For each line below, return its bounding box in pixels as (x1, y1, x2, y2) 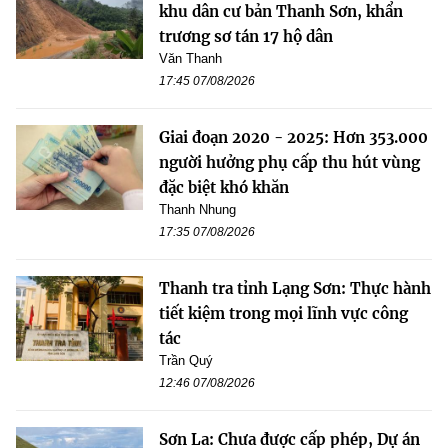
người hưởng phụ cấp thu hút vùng (159, 153, 420, 173)
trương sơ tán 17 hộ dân (159, 27, 333, 47)
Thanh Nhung (159, 202, 236, 218)
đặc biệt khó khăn (159, 178, 289, 198)
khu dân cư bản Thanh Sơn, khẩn (159, 2, 403, 22)
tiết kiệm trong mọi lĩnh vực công (159, 304, 408, 324)
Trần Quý (159, 353, 213, 369)
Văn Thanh (159, 51, 222, 67)
